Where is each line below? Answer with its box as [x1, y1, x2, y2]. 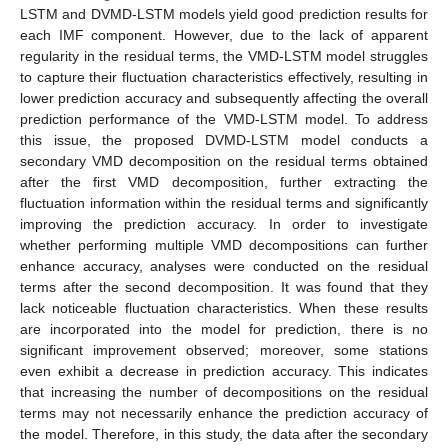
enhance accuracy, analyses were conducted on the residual [20, 257, 428, 274]
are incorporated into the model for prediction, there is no [20, 320, 428, 337]
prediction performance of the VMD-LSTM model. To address [20, 110, 428, 127]
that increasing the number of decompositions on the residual [20, 383, 428, 400]
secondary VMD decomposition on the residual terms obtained [20, 152, 428, 169]
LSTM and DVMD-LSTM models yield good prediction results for [20, 5, 428, 22]
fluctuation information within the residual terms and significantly [20, 194, 428, 211]
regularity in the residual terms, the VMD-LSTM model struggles [20, 47, 428, 64]
